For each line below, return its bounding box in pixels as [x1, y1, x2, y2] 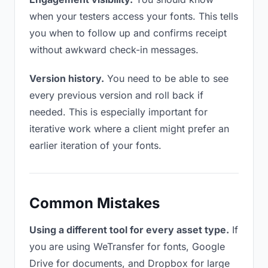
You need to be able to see [104, 72, 229, 84]
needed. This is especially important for [29, 106, 208, 118]
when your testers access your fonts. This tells [29, 10, 238, 22]
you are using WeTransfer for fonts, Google [29, 240, 225, 252]
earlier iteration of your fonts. [29, 139, 162, 151]
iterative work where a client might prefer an [29, 123, 229, 135]
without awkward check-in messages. [29, 44, 199, 56]
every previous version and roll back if [29, 89, 203, 101]
